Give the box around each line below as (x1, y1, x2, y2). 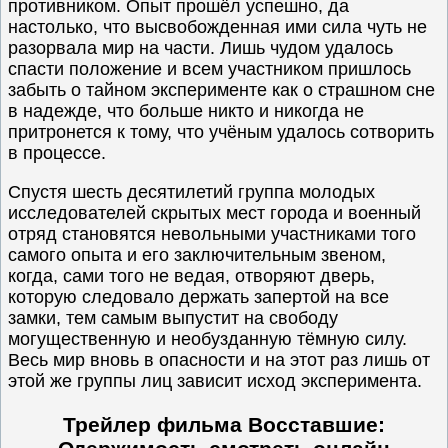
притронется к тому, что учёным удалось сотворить (8, 122, 435, 143)
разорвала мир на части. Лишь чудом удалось (8, 38, 394, 59)
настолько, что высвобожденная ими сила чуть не (8, 17, 428, 38)
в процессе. (8, 143, 107, 164)
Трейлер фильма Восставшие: (62, 413, 385, 437)
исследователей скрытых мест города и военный (8, 203, 422, 224)
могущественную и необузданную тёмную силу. (8, 329, 408, 350)
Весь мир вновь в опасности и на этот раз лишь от (8, 350, 431, 371)
